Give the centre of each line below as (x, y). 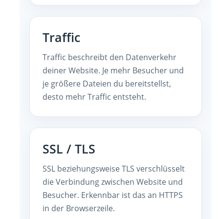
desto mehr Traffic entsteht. (94, 97)
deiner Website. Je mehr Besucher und (113, 70)
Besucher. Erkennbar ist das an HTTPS (113, 195)
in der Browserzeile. (79, 208)
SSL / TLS (69, 149)
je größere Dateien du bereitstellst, (107, 83)
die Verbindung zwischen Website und (113, 182)
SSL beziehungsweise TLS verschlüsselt (114, 168)
